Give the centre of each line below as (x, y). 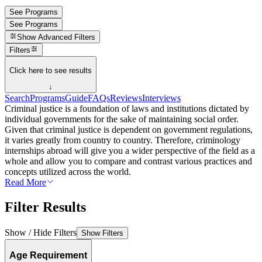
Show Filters (102, 233)
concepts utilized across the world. (68, 172)
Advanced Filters (67, 37)
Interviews (161, 98)
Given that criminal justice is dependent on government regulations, (129, 130)
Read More (25, 182)
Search (17, 98)
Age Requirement (48, 255)
